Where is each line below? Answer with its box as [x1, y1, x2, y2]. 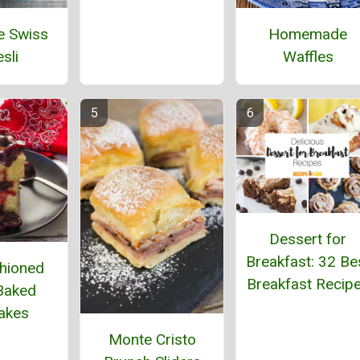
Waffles [282, 47, 333, 67]
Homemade [268, 25, 347, 44]
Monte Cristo [108, 330, 196, 350]
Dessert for [269, 230, 346, 249]
